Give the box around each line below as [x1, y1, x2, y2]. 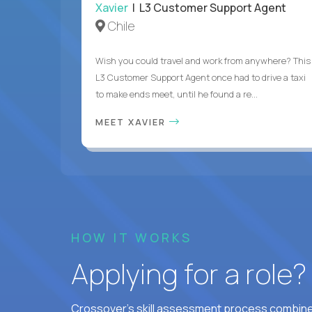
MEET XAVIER [95, 115, 169, 128]
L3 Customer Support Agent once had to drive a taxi [95, 70, 306, 84]
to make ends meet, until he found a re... [95, 87, 258, 100]
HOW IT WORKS [71, 228, 192, 246]
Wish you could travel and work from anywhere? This [95, 54, 311, 67]
